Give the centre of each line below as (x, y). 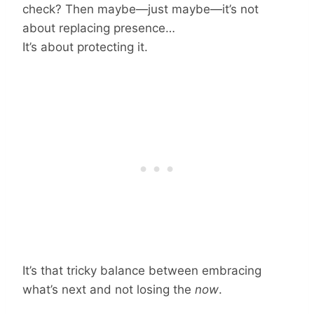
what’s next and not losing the (109, 289)
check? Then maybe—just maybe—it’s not (141, 9)
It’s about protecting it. (85, 47)
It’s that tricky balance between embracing (142, 270)
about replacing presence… (99, 28)
